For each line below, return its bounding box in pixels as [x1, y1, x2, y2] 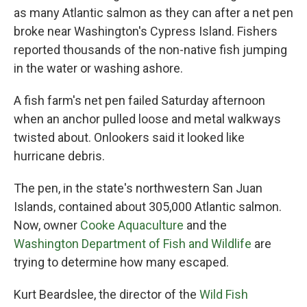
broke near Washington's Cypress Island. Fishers [14, 24, 278, 38]
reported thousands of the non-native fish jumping [14, 42, 287, 57]
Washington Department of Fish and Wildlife [14, 236, 251, 251]
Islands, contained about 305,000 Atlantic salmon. [14, 199, 282, 214]
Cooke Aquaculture [80, 218, 184, 232]
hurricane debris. [14, 149, 105, 163]
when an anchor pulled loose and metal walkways [14, 112, 281, 126]
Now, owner [14, 218, 80, 232]
